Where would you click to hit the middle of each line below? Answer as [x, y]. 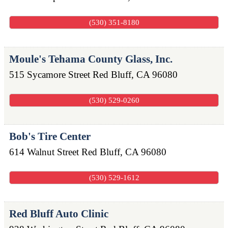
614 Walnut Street [44, 152]
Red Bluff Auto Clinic [59, 214]
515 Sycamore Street [50, 74]
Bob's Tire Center [50, 136]
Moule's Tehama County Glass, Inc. [91, 59]
